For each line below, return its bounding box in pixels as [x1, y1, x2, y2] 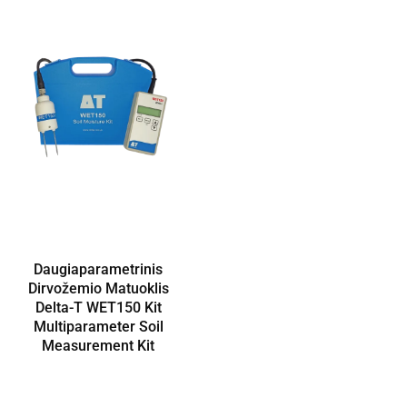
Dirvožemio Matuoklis [27, 280, 169, 297]
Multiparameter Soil [33, 318, 164, 335]
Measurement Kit [42, 337, 155, 354]
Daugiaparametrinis [34, 261, 164, 278]
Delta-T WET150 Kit [35, 299, 162, 316]
